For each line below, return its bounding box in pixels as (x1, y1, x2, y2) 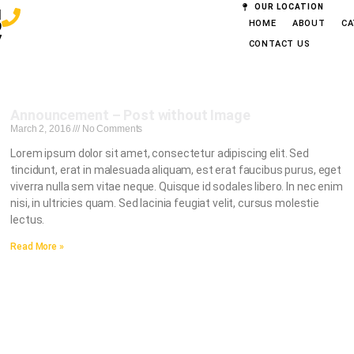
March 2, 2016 (10, 123, 73, 134)
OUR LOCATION (254, 2, 325, 11)
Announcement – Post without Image (10, 107, 250, 123)
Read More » (10, 241, 64, 252)
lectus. (10, 213, 45, 226)
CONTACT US (248, 39, 311, 49)
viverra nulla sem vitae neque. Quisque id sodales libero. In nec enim (10, 180, 343, 193)
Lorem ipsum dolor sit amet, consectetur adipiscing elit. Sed (10, 147, 309, 160)
